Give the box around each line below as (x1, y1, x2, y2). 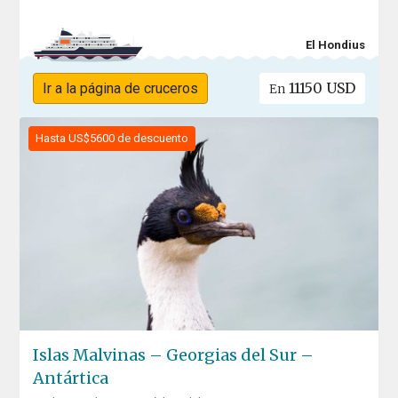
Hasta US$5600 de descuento (36, 131, 189, 146)
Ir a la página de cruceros (43, 80, 199, 98)
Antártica (33, 368, 109, 389)
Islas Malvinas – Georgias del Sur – (33, 345, 314, 366)
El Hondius (305, 37, 365, 52)
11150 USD (284, 79, 355, 98)
